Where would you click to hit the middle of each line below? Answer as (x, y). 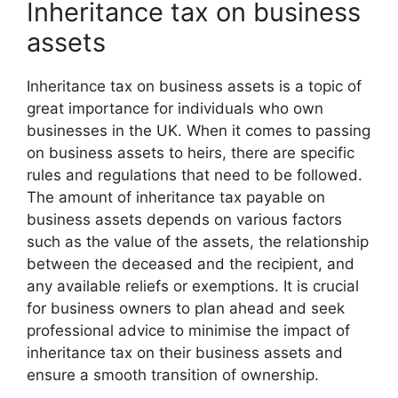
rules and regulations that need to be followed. (195, 175)
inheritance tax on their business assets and (185, 353)
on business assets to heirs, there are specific (191, 153)
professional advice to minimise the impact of (188, 330)
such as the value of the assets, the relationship (198, 242)
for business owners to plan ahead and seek (186, 308)
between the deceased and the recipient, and (191, 264)
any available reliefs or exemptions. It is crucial (193, 286)
